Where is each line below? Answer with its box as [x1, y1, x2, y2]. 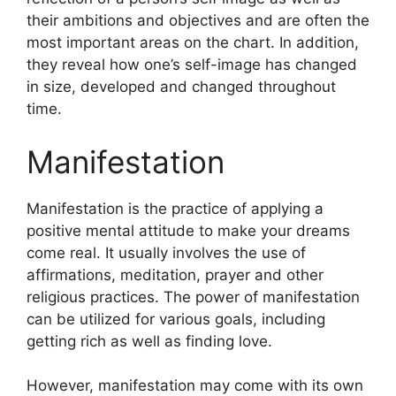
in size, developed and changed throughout [27, 78, 336, 95]
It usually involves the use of [105, 243, 306, 262]
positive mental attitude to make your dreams [27, 221, 350, 240]
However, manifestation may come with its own [27, 377, 363, 394]
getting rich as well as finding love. [27, 331, 272, 350]
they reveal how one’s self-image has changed [27, 56, 357, 73]
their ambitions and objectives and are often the [27, 11, 369, 29]
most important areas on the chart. [27, 34, 275, 51]
